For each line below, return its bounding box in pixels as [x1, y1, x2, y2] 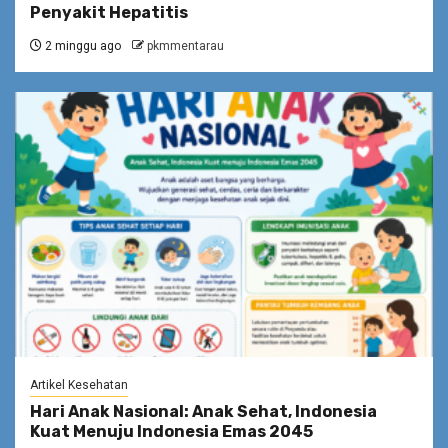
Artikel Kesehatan [30, 378, 128, 393]
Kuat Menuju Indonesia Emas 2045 [30, 422, 313, 442]
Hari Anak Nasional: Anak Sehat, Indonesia [30, 402, 377, 422]
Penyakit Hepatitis [30, 3, 188, 23]
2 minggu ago [42, 39, 121, 54]
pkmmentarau [147, 39, 224, 54]
